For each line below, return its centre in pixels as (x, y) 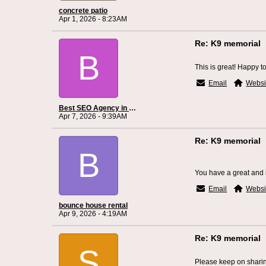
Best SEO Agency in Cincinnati (132, 108)
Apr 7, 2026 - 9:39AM (93, 116)
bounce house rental (93, 205)
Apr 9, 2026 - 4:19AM (93, 214)
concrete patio (83, 11)
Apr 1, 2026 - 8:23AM (93, 19)
